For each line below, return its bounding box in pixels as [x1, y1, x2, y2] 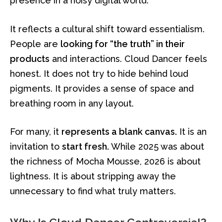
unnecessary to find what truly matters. [10, 186, 176, 197]
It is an [177, 126, 207, 137]
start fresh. [62, 141, 109, 152]
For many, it [10, 126, 61, 137]
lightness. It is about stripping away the [10, 171, 176, 182]
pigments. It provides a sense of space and [10, 83, 194, 94]
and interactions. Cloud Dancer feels [50, 53, 207, 64]
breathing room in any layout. [10, 98, 134, 109]
